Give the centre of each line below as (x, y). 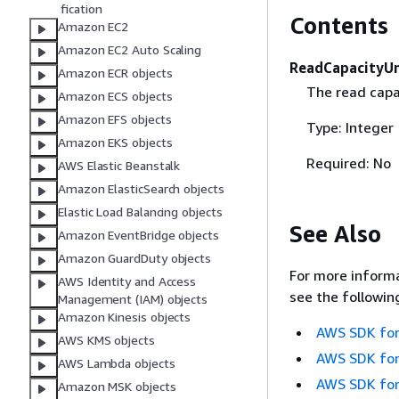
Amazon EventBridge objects (138, 235)
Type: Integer (350, 127)
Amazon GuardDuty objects (135, 258)
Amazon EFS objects (115, 119)
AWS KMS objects (106, 340)
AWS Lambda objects (117, 363)
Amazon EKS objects (115, 142)
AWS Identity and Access (127, 281)
